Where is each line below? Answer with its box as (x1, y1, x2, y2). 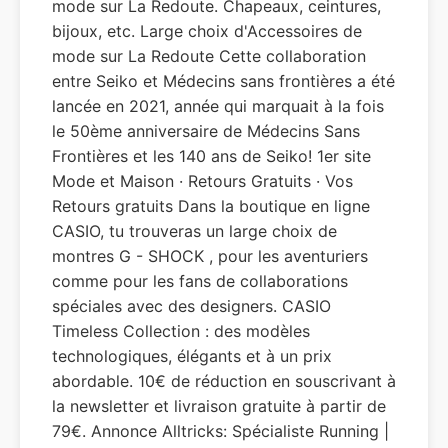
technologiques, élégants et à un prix (52, 346, 332, 366)
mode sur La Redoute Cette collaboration (52, 46, 366, 66)
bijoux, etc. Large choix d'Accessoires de (52, 21, 362, 41)
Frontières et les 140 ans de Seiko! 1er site (52, 146, 371, 166)
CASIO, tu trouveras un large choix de (52, 221, 337, 241)
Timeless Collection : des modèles (52, 321, 310, 341)
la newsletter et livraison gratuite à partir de (52, 396, 386, 416)
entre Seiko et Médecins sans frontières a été (52, 71, 395, 91)
